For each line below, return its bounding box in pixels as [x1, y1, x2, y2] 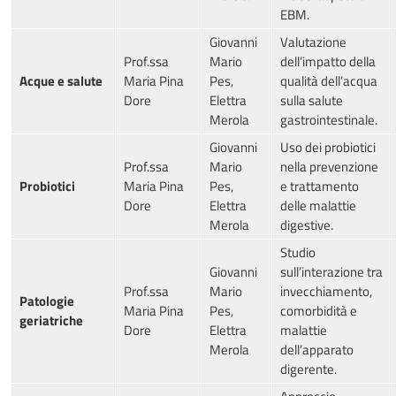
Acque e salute [19, 71, 103, 92]
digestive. [280, 215, 333, 236]
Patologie [19, 291, 74, 312]
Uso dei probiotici [280, 137, 376, 158]
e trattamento [280, 176, 359, 197]
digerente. [280, 359, 337, 380]
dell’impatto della [280, 51, 376, 72]
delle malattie [280, 195, 356, 217]
